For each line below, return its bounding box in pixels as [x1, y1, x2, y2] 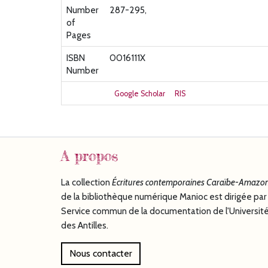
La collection [61, 176, 112, 188]
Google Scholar [114, 89, 165, 99]
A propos [61, 147, 118, 165]
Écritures [112, 176, 145, 188]
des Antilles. [61, 220, 108, 232]
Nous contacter [69, 248, 132, 260]
